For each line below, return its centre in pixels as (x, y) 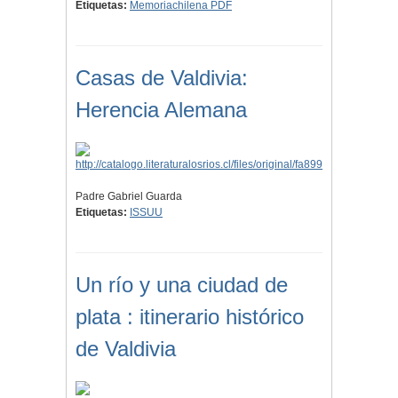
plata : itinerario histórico (190, 317)
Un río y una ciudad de (182, 285)
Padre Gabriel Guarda (129, 197)
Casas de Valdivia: (162, 78)
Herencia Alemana (161, 110)
